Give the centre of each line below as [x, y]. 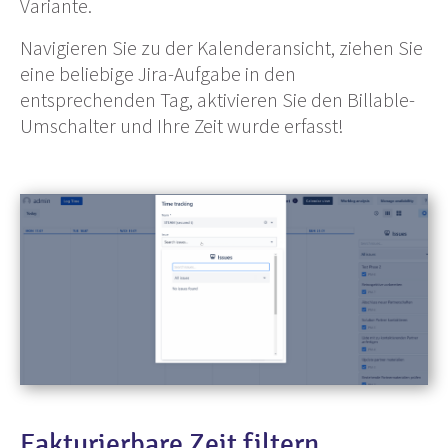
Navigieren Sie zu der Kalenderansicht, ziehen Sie [221, 48]
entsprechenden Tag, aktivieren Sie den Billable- [217, 100]
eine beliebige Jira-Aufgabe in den [158, 74]
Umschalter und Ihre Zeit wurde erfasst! [182, 126]
